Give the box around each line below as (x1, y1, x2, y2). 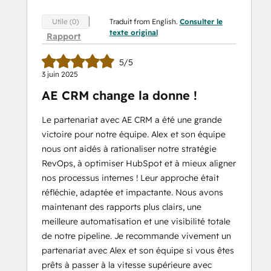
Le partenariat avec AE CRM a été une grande (42, 114, 222, 126)
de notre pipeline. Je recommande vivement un (42, 230, 231, 242)
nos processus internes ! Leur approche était (42, 172, 219, 184)
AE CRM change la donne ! (42, 88, 197, 103)
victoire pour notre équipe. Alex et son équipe (42, 129, 226, 140)
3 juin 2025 (42, 70, 78, 79)
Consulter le (179, 17, 223, 26)
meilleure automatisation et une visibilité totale (42, 216, 230, 227)
